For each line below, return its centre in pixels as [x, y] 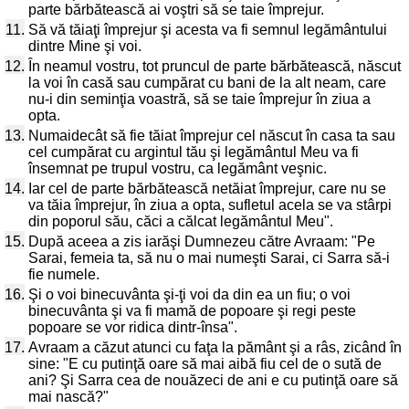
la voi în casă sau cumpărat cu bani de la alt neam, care [207, 83]
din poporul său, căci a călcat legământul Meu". [181, 221]
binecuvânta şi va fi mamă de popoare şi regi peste [192, 311]
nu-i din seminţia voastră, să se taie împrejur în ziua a [199, 99]
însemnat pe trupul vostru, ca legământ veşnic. [178, 168]
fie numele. [64, 274]
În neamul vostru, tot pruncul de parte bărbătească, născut [215, 66]
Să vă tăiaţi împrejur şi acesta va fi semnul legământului [208, 30]
